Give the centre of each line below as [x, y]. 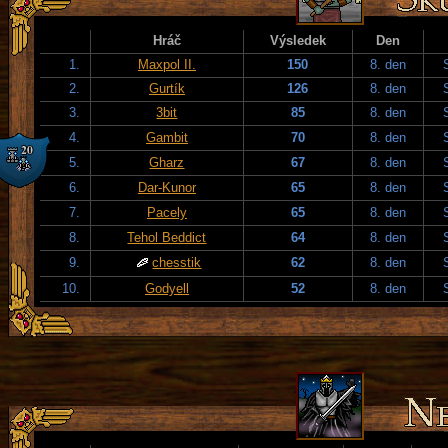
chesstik [177, 262]
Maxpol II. [167, 64]
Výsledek [298, 40]
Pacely [167, 212]
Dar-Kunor [167, 187]
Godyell [167, 288]
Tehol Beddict [167, 237]
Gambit [167, 137]
